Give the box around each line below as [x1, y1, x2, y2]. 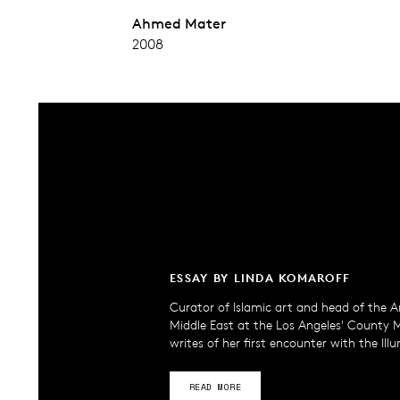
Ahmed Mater [131, 14, 226, 32]
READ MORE [188, 379, 242, 394]
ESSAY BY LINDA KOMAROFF [170, 270, 351, 285]
